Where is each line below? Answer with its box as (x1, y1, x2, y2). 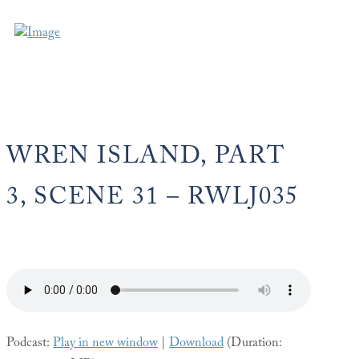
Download (169, 333, 224, 356)
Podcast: (6, 333, 53, 356)
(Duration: (224, 333, 282, 356)
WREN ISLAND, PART (6, 139, 285, 180)
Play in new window (53, 333, 158, 356)
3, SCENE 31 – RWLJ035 (6, 179, 300, 221)
